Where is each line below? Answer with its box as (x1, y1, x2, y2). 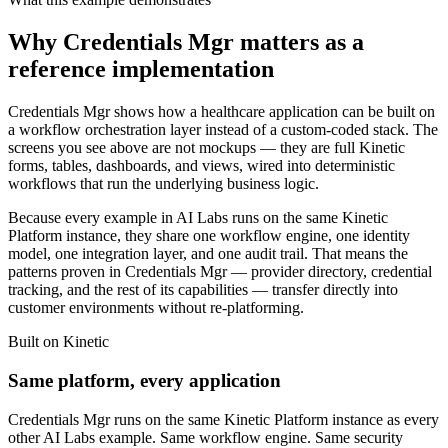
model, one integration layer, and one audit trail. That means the (8, 245, 408, 263)
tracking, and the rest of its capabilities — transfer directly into (8, 281, 398, 299)
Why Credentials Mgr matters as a (8, 29, 364, 56)
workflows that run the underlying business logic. (8, 175, 319, 193)
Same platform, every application (8, 369, 281, 391)
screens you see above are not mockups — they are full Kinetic (8, 139, 405, 157)
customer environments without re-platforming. (8, 299, 304, 317)
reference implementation (8, 56, 274, 83)
